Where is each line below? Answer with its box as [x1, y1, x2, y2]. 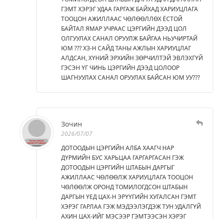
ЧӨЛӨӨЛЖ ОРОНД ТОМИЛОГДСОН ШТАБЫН [61, 182, 188, 191]
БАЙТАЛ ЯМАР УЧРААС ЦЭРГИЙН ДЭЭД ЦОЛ [61, 24, 187, 33]
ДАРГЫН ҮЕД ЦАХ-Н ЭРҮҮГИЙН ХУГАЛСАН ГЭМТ [61, 192, 197, 201]
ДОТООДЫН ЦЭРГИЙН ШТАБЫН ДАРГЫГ [61, 163, 175, 172]
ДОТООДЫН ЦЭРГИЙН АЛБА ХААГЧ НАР [61, 143, 174, 152]
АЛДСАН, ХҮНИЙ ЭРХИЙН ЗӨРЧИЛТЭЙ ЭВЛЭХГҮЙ [61, 53, 203, 62]
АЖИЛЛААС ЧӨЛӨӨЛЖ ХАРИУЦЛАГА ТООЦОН [61, 173, 193, 181]
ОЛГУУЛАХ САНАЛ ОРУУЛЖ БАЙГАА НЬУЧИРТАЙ [61, 34, 197, 43]
